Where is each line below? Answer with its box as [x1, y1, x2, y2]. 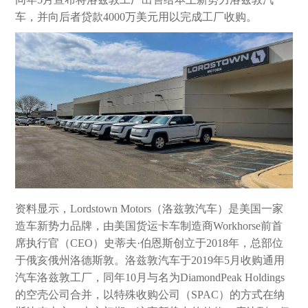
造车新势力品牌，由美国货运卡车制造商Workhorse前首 [15, 220, 283, 232]
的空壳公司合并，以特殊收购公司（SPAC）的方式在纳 [15, 289, 285, 301]
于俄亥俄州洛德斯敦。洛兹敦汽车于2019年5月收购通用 [15, 254, 285, 267]
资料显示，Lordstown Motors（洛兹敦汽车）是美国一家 [15, 203, 284, 215]
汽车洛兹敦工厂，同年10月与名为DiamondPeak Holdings [15, 272, 285, 284]
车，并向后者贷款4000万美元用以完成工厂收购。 [15, 11, 258, 23]
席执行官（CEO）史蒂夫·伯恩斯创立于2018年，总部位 [15, 237, 284, 250]
